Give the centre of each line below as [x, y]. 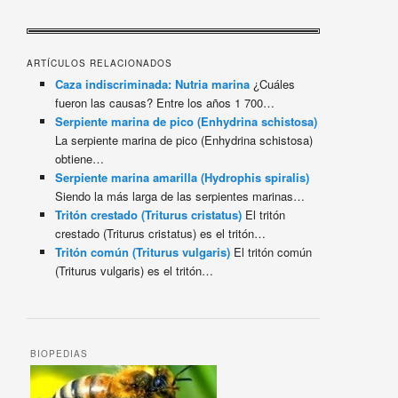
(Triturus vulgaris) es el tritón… [135, 271]
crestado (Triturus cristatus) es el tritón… [161, 234]
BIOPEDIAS [60, 353]
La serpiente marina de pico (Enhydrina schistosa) [184, 140]
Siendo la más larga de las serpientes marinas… [180, 196]
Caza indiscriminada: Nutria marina [153, 84]
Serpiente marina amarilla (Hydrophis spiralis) [183, 178]
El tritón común [271, 252]
